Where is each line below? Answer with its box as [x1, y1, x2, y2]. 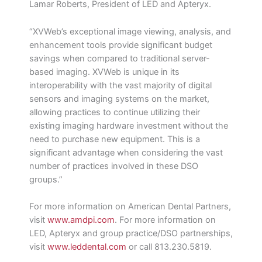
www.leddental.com [47, 241, 126, 252]
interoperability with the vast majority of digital [29, 80, 212, 91]
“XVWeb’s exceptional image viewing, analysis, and [29, 26, 231, 37]
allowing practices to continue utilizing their [29, 106, 200, 118]
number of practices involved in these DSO [29, 160, 198, 171]
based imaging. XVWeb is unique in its [29, 66, 180, 77]
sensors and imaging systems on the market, [29, 93, 209, 104]
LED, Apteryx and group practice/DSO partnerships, [29, 227, 233, 239]
